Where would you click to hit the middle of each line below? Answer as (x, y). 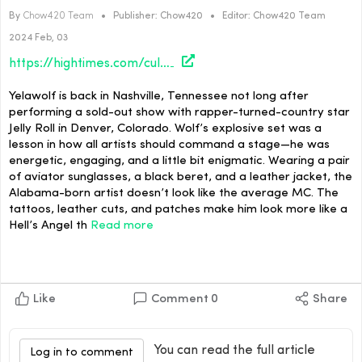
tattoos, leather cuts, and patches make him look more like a (178, 210)
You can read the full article (234, 350)
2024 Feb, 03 (38, 38)
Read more (122, 226)
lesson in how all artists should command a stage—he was (169, 145)
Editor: (236, 16)
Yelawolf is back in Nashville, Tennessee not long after (159, 97)
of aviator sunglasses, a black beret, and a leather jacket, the (181, 178)
